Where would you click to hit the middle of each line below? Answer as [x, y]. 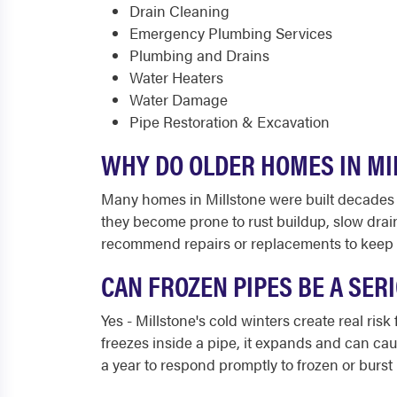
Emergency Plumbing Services [231, 33]
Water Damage [179, 99]
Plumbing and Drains [199, 55]
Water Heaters [176, 77]
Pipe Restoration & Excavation [230, 121]
